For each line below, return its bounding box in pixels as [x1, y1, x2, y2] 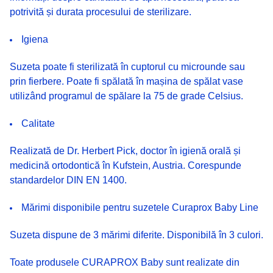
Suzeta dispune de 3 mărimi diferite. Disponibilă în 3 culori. [10, 229, 263, 240]
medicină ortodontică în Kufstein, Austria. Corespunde [10, 160, 241, 171]
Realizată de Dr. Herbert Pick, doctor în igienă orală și [10, 145, 241, 156]
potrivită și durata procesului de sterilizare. [10, 6, 191, 17]
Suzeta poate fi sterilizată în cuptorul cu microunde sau [10, 61, 245, 72]
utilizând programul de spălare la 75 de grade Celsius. [10, 90, 243, 101]
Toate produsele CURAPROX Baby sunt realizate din [10, 257, 239, 268]
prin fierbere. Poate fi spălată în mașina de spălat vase [10, 76, 243, 87]
